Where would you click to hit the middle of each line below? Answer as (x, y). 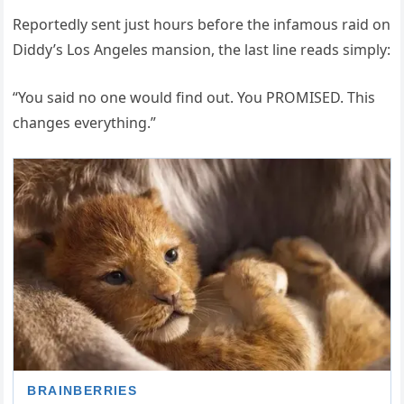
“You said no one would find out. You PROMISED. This (194, 97)
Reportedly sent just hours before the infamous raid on (202, 24)
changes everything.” (85, 122)
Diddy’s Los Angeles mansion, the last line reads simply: (202, 49)
